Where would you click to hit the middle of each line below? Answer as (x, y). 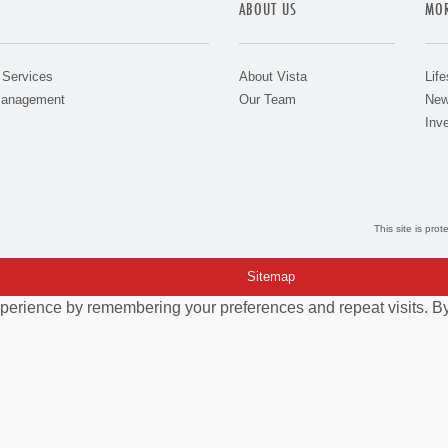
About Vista (272, 77)
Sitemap (270, 277)
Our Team (267, 100)
